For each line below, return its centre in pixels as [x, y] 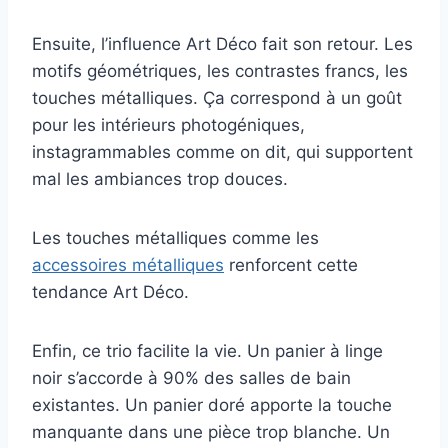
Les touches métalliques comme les [175, 238]
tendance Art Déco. [110, 292]
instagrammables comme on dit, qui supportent [222, 152]
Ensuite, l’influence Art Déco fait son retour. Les [222, 44]
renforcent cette [291, 265]
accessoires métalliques [128, 265]
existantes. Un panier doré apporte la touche [212, 405]
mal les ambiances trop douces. [160, 179]
